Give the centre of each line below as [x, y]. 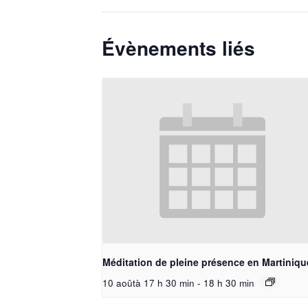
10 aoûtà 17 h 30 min [148, 283]
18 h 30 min [229, 283]
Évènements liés [178, 48]
